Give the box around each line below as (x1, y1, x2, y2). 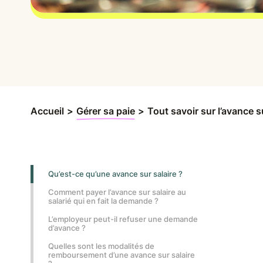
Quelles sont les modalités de (48, 241, 154, 251)
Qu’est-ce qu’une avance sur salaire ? (48, 169, 183, 179)
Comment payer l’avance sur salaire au (48, 187, 186, 197)
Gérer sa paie (76, 105, 135, 117)
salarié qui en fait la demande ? (48, 196, 160, 206)
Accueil (31, 105, 64, 117)
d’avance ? (48, 223, 86, 233)
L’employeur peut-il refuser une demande (48, 214, 198, 224)
